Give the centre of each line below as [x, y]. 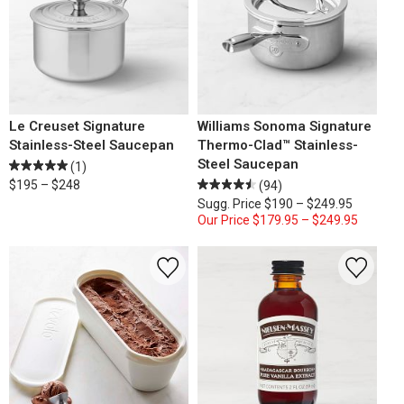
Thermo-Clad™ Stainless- [278, 145]
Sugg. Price [230, 204]
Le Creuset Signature [77, 126]
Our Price [224, 220]
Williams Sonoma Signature [285, 126]
